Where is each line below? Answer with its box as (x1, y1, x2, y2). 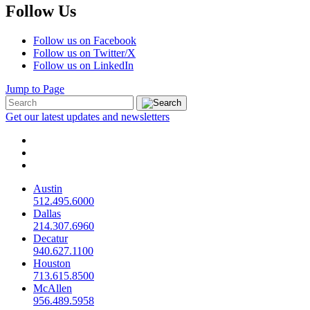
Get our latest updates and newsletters (6, 111, 170, 123)
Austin (33, 183, 62, 195)
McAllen (33, 282, 72, 295)
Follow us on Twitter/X (33, 47, 136, 60)
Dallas (33, 208, 61, 220)
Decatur (33, 232, 68, 245)
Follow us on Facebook (33, 35, 136, 47)
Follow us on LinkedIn (33, 60, 134, 72)
